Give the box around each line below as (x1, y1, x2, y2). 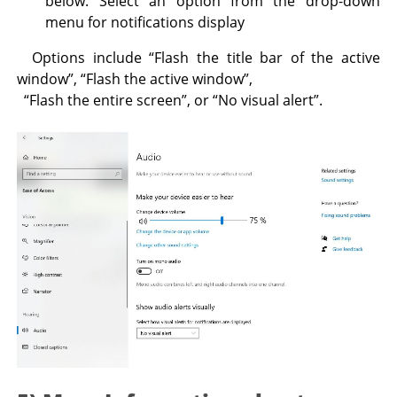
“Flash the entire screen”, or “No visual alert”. (17, 90, 323, 111)
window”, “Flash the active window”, (17, 69, 264, 90)
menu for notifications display (45, 12, 245, 33)
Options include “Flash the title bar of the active (17, 48, 380, 68)
